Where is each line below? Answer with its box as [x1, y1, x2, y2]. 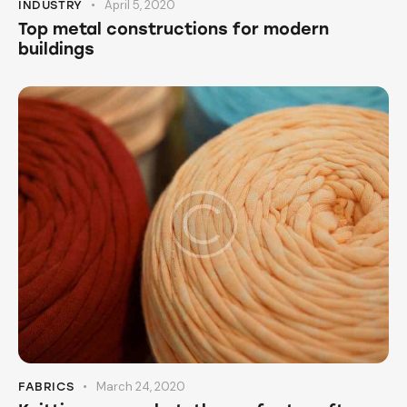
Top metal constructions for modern [18, 19, 329, 40]
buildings [18, 39, 94, 60]
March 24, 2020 [95, 378, 185, 394]
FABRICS [18, 379, 74, 393]
